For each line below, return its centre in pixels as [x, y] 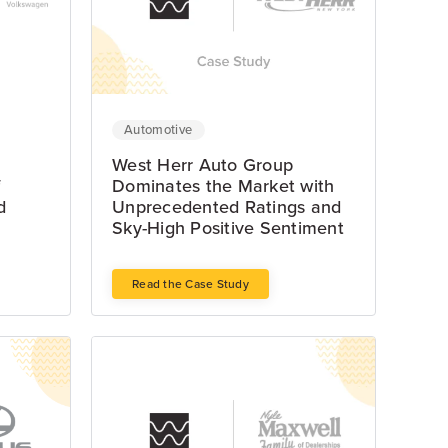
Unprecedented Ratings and [227, 207]
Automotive [158, 130]
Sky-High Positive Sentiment [228, 228]
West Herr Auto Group [202, 165]
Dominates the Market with [223, 186]
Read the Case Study [190, 284]
